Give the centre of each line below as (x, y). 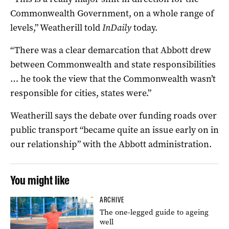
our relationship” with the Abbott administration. (111, 144)
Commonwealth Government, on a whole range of (112, 13)
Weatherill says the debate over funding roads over (113, 115)
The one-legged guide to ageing (154, 212)
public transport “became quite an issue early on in (114, 130)
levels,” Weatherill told (56, 27)
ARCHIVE (112, 200)
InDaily (117, 27)
